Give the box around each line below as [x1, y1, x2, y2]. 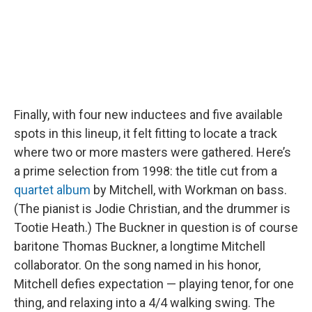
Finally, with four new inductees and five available [14, 107, 283, 123]
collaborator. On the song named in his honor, [14, 258, 260, 273]
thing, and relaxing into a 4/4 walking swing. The [14, 295, 275, 311]
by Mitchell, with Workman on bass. [91, 182, 287, 198]
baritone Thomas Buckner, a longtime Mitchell [14, 239, 265, 254]
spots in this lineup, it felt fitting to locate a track [14, 126, 277, 141]
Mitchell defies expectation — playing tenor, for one [14, 276, 294, 292]
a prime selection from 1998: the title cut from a [14, 164, 277, 179]
